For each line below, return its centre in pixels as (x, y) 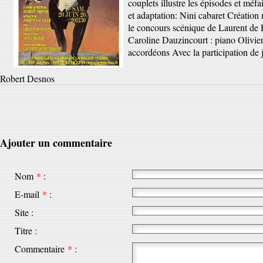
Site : (24, 212)
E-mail (28, 194)
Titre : (26, 230)
